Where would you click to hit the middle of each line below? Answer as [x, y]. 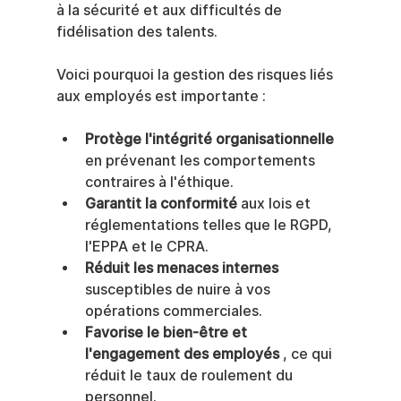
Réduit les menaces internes [181, 268]
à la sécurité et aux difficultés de [171, 10]
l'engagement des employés [182, 354]
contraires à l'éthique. [159, 182]
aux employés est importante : [161, 96]
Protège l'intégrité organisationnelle [209, 139]
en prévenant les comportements [201, 161]
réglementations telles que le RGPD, [210, 225]
